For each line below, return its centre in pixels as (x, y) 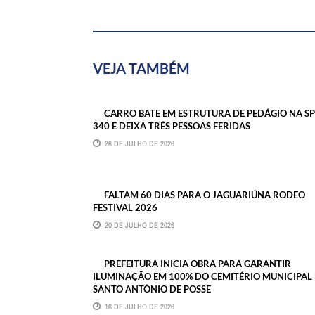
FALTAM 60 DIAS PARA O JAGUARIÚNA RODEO (205, 194)
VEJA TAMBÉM (141, 68)
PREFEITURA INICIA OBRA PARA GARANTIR (198, 263)
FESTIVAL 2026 (125, 207)
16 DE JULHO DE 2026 (140, 306)
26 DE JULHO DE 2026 (140, 143)
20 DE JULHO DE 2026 (140, 225)
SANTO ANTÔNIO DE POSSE (152, 289)
